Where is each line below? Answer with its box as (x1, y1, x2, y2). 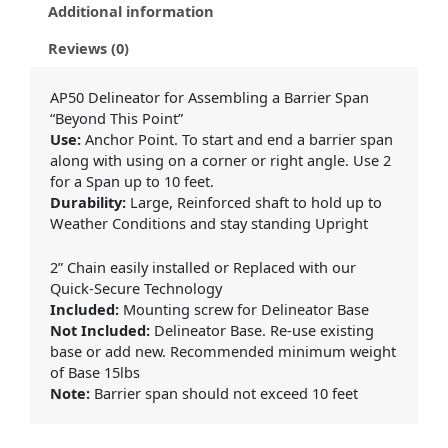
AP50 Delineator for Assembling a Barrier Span (50, 86, 369, 107)
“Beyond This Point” (50, 107, 183, 128)
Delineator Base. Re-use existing (150, 320, 374, 341)
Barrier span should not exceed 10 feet (90, 383, 358, 404)
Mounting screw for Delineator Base (119, 299, 369, 320)
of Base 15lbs (50, 362, 140, 383)
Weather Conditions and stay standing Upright (50, 212, 368, 233)
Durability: (50, 191, 126, 212)
